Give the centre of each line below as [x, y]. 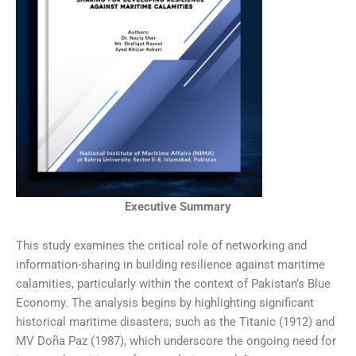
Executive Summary [178, 206]
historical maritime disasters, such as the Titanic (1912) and [175, 322]
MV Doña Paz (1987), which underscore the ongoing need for [176, 341]
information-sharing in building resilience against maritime [170, 265]
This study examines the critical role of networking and [161, 246]
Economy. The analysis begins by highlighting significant [165, 303]
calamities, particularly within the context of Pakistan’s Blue [173, 284]
